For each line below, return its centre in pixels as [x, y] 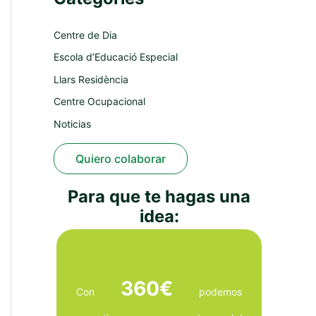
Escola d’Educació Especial [116, 57]
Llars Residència [91, 79]
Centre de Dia [85, 35]
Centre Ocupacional [99, 102]
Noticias [72, 123]
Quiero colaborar [121, 159]
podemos [207, 291]
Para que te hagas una [159, 196]
